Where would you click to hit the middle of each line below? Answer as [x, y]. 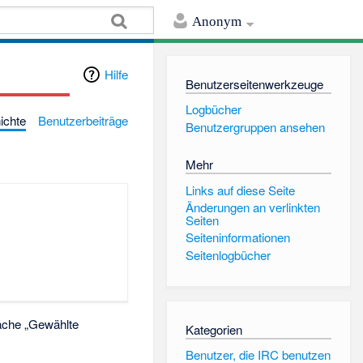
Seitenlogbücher [228, 254]
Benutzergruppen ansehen [255, 126]
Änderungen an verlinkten [252, 207]
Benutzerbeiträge [83, 120]
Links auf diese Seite [240, 190]
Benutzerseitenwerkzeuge [254, 83]
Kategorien [214, 329]
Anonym [217, 22]
